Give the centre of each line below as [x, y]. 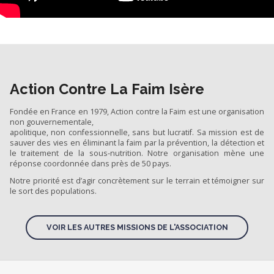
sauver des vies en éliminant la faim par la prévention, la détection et [137, 143]
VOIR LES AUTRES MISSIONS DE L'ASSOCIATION [137, 228]
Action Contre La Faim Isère [107, 90]
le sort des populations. [53, 191]
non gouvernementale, [51, 122]
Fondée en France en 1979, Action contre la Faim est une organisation [137, 111]
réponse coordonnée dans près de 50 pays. [90, 163]
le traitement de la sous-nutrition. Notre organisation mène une [137, 153]
